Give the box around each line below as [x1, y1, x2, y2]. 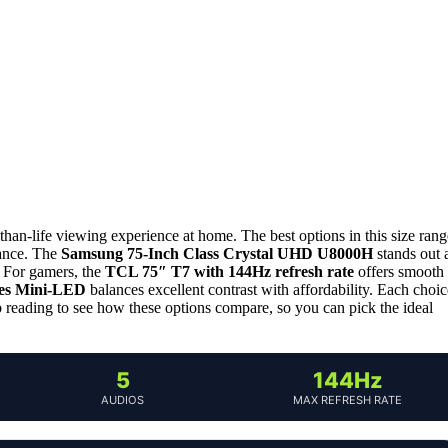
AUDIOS [101, 392, 144, 407]
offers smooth [354, 262, 444, 280]
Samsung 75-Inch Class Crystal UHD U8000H [61, 244, 373, 262]
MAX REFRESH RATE [293, 392, 402, 407]
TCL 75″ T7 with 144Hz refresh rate [105, 262, 354, 280]
